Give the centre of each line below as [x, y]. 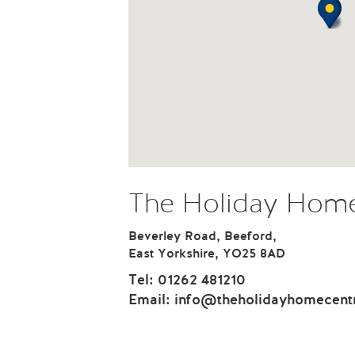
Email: [151, 300]
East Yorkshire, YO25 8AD [207, 254]
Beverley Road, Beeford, [202, 237]
